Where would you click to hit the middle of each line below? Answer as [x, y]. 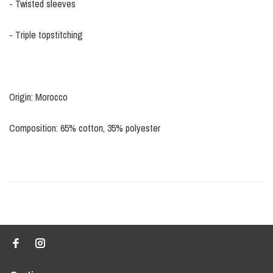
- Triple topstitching [46, 35]
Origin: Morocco [38, 97]
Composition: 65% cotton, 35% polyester [85, 128]
